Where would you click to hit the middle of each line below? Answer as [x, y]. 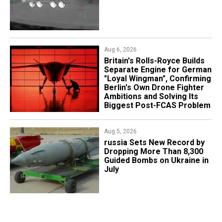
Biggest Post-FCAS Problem [157, 106]
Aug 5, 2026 [120, 131]
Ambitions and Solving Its [151, 97]
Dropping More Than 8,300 [153, 151]
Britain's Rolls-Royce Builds [154, 61]
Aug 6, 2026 [120, 50]
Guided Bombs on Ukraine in [156, 160]
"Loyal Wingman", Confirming [157, 79]
